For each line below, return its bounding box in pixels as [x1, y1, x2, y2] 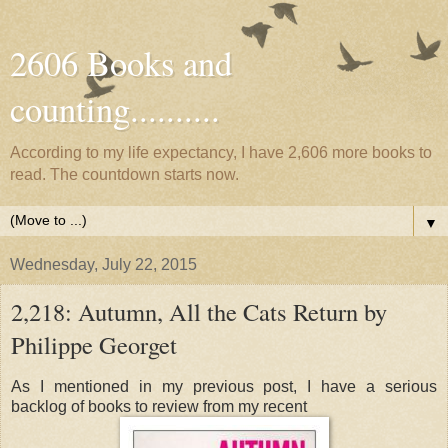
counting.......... [10, 86, 220, 132]
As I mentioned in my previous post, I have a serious [11, 377, 437, 395]
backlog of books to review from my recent [11, 397, 307, 415]
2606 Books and [10, 40, 232, 86]
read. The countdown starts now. [10, 166, 239, 183]
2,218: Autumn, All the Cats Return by [11, 295, 387, 328]
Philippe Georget [11, 328, 177, 361]
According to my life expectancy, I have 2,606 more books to [10, 144, 432, 161]
